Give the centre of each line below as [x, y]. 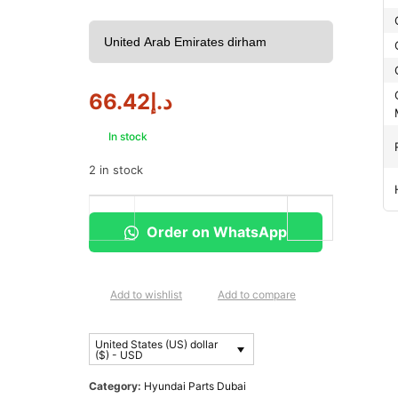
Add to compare [257, 294]
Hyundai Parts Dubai [195, 386]
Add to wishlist [146, 294]
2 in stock [116, 170]
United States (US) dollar [156, 344]
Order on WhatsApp [215, 232]
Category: [116, 386]
